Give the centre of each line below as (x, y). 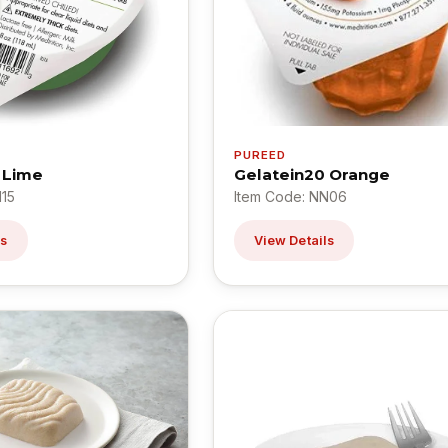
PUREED (260, 155)
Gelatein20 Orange (311, 175)
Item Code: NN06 (290, 197)
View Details (294, 241)
